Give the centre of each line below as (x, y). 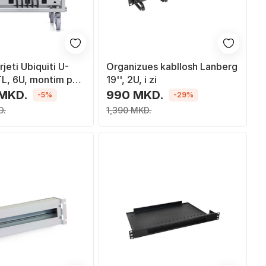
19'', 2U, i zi (132, 79)
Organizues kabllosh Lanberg (172, 66)
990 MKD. (135, 95)
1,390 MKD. (129, 110)
